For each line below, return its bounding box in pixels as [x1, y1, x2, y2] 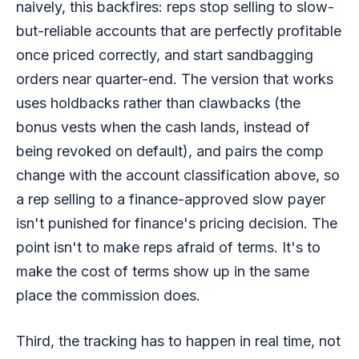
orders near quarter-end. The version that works [16, 70, 333, 87]
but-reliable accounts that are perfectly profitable [16, 22, 341, 39]
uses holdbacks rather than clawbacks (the [16, 94, 301, 111]
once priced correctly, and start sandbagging [16, 46, 313, 63]
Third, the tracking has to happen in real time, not [16, 332, 341, 349]
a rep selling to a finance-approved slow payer [16, 190, 325, 208]
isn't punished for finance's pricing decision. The [16, 214, 337, 232]
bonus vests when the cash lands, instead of [16, 118, 310, 135]
